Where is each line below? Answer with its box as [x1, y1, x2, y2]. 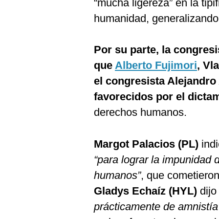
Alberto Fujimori [115, 59, 197, 71]
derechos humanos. [94, 106, 187, 118]
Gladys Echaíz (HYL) [94, 185, 197, 197]
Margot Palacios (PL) [94, 138, 201, 150]
